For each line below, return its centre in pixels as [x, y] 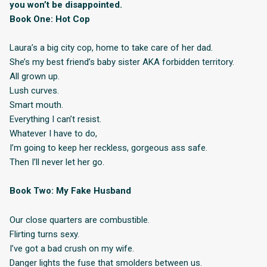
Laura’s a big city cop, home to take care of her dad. [111, 47]
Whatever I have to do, [53, 133]
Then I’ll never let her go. [57, 162]
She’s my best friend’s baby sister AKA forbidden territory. [122, 62]
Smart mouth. [36, 105]
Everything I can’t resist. [55, 119]
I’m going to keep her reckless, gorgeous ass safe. [108, 148]
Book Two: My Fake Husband [70, 191]
